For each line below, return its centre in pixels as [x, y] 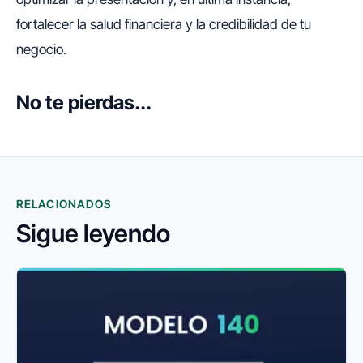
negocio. [41, 50]
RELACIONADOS [64, 204]
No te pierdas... [84, 103]
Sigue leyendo [93, 234]
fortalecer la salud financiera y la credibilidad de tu [164, 25]
